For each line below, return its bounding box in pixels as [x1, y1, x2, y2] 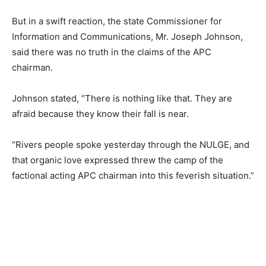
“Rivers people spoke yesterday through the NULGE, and [12, 139, 249, 151]
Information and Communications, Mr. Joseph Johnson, [12, 31, 243, 43]
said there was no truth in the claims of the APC [12, 46, 211, 58]
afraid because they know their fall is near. [12, 108, 189, 120]
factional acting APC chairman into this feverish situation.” [12, 170, 254, 182]
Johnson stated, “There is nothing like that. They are [12, 93, 232, 104]
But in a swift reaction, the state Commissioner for [12, 15, 222, 27]
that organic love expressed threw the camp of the [12, 154, 223, 166]
